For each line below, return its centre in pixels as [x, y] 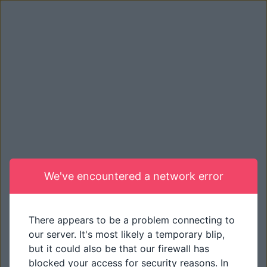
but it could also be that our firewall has [119, 249]
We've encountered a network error [133, 176]
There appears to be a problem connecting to [132, 220]
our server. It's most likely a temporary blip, [127, 234]
